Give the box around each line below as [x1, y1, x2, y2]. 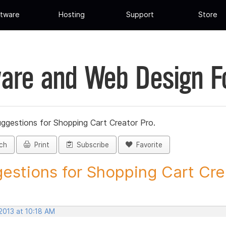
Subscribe [73, 141, 109, 149]
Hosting [59, 10, 85, 19]
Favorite [132, 141, 162, 149]
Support [126, 10, 154, 19]
